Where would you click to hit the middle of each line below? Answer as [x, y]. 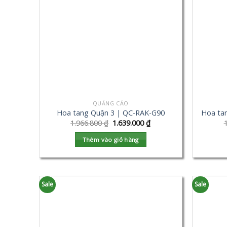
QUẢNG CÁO [110, 103]
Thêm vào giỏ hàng [110, 140]
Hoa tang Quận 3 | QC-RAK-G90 [110, 113]
